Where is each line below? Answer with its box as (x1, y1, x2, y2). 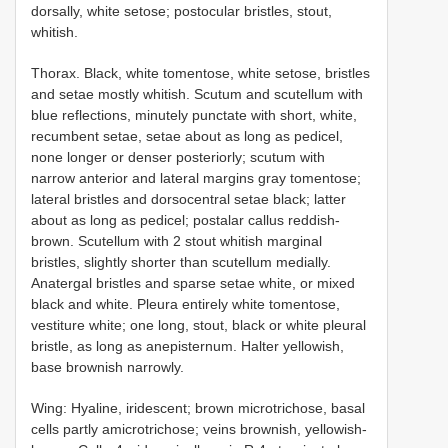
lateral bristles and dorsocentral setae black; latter (31, 190, 346, 207)
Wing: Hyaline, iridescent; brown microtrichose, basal (31, 399, 365, 416)
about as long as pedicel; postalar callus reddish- (31, 211, 340, 228)
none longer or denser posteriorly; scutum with (31, 148, 325, 165)
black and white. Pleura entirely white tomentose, (31, 295, 340, 312)
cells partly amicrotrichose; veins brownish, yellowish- (31, 420, 367, 437)
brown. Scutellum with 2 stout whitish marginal (31, 232, 322, 249)
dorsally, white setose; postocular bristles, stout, (31, 2, 332, 19)
